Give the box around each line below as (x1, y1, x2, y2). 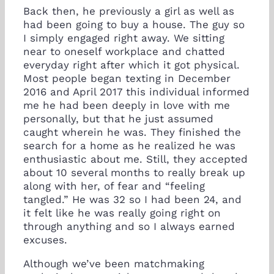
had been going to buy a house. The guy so (23, 18, 245, 31)
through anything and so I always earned (23, 220, 235, 232)
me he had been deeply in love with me (23, 98, 230, 111)
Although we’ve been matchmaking (23, 257, 204, 270)
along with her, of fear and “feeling (23, 179, 205, 192)
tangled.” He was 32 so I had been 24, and (23, 193, 242, 206)
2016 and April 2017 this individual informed (23, 85, 250, 98)
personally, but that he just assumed (23, 112, 213, 125)
